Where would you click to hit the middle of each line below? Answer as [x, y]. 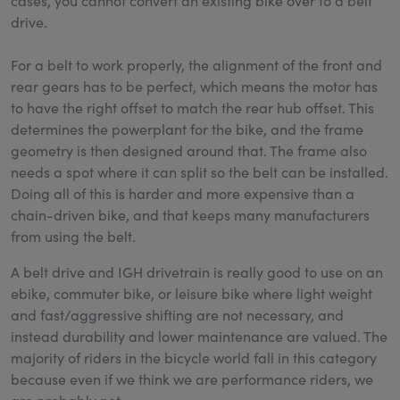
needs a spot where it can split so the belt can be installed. [200, 171]
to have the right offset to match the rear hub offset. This [192, 107]
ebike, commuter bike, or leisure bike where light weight [192, 293]
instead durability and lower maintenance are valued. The [199, 336]
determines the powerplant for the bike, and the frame [187, 129]
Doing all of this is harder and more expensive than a [183, 193]
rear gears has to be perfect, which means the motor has [194, 86]
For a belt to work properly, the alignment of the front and [196, 64]
